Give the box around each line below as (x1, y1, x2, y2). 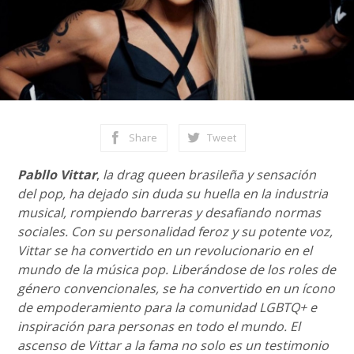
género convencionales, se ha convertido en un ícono (17, 280, 336, 297)
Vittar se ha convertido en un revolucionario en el (17, 242, 313, 259)
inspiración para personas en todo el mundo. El (17, 318, 301, 335)
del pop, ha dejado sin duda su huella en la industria (17, 185, 329, 202)
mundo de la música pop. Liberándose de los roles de (17, 261, 337, 278)
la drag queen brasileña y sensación (103, 166, 317, 183)
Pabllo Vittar (17, 166, 97, 183)
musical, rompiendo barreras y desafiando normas (17, 204, 322, 221)
